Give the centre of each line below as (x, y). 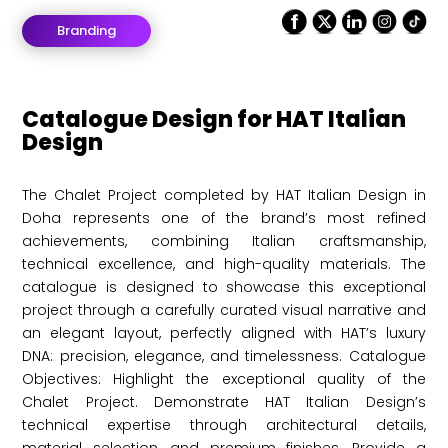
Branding (87, 30)
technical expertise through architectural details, (224, 425)
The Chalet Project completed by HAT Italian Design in (224, 195)
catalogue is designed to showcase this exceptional (224, 287)
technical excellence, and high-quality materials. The (224, 264)
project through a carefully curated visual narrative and (224, 310)
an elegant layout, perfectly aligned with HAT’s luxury (224, 333)
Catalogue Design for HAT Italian (214, 119)
